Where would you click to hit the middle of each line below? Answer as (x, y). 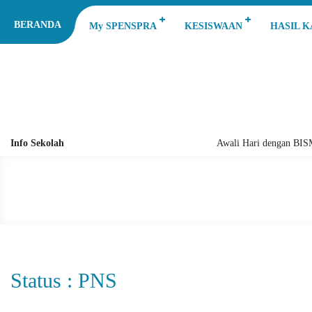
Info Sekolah (37, 143)
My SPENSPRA (123, 26)
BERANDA (38, 25)
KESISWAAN (213, 26)
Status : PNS (64, 280)
